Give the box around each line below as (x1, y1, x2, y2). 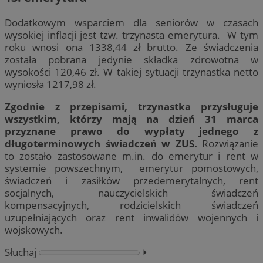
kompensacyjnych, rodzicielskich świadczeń (5, 198, 258, 212)
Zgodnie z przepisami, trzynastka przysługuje (5, 99, 258, 113)
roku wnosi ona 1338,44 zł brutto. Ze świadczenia (5, 40, 258, 54)
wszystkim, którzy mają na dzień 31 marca (5, 112, 258, 126)
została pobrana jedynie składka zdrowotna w (5, 52, 258, 66)
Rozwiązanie (202, 136, 258, 150)
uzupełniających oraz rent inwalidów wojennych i (5, 210, 258, 224)
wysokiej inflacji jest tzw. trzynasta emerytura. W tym (5, 28, 258, 42)
